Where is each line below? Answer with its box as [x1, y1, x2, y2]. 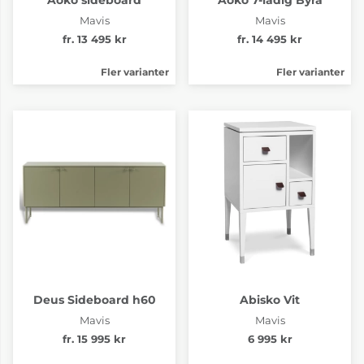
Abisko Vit [240, 292, 300, 307]
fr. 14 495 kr [237, 32, 302, 45]
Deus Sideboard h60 [32, 292, 156, 307]
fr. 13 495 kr [62, 32, 127, 45]
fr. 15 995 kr [63, 332, 126, 345]
